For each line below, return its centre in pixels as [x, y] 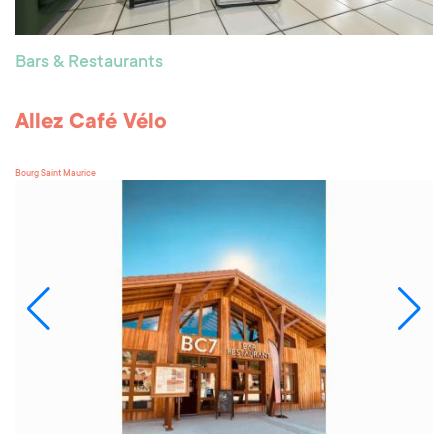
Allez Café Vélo [91, 122]
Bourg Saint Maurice [55, 173]
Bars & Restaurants [89, 62]
